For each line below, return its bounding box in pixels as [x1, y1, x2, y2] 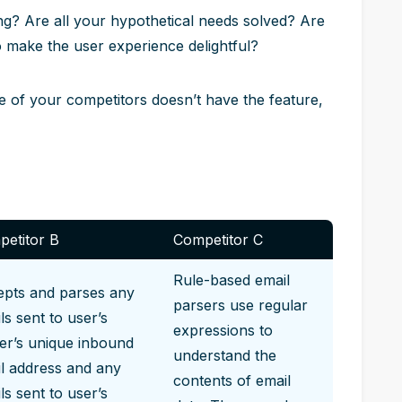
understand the [173, 346, 276, 364]
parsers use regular [173, 296, 308, 314]
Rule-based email [173, 271, 290, 289]
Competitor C [173, 231, 263, 249]
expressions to [173, 321, 273, 339]
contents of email [173, 371, 291, 389]
